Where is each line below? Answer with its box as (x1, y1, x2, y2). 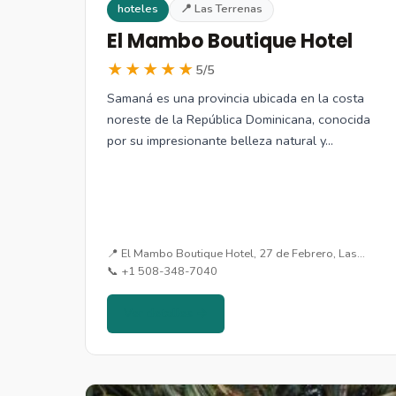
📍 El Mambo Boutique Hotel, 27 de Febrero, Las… (107, 246, 365, 263)
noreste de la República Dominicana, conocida (107, 110, 370, 129)
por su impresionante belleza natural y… (107, 132, 333, 150)
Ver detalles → (124, 305, 209, 323)
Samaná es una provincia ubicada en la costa (107, 89, 364, 108)
